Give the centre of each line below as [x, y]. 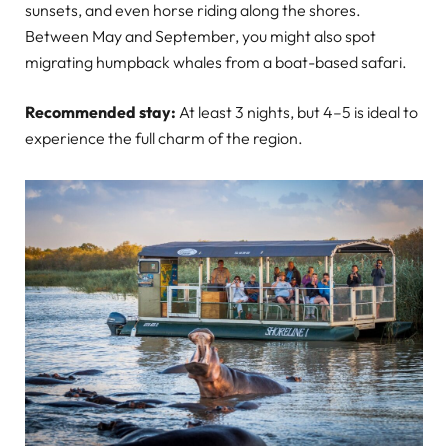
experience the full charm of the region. [164, 138]
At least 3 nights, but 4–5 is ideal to [297, 112]
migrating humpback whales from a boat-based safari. [216, 61]
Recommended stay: [100, 112]
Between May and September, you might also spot [200, 35]
